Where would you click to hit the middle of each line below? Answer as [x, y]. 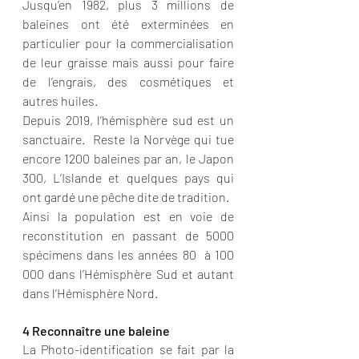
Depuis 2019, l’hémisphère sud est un [128, 120]
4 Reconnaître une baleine [96, 331]
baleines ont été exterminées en [128, 24]
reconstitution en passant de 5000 [128, 235]
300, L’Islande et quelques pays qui [128, 177]
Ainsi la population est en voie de [128, 216]
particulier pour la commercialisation [128, 43]
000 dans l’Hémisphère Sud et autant [128, 274]
